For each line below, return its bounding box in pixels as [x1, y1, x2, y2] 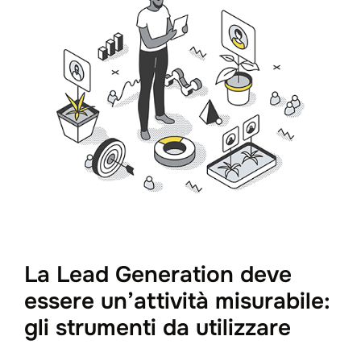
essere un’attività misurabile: [24, 286, 330, 316]
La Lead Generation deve [24, 259, 292, 289]
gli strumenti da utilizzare [24, 313, 291, 342]
